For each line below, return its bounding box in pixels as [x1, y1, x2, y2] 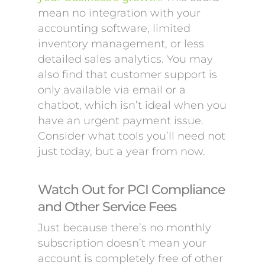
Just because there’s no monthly [38, 221, 211, 234]
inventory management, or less [38, 37, 204, 50]
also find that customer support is [38, 68, 217, 81]
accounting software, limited [38, 22, 190, 35]
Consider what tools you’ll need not [38, 130, 225, 143]
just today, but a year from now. [38, 145, 205, 158]
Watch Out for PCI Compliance [38, 181, 225, 198]
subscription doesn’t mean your [38, 237, 206, 250]
